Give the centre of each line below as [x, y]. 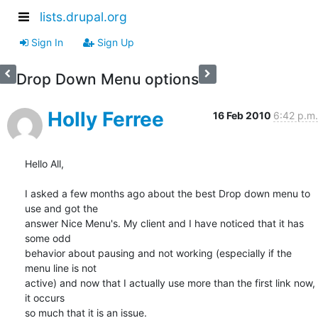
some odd [48, 238]
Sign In [46, 42]
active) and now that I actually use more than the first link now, [170, 283]
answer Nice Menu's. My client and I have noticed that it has [164, 223]
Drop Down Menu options [107, 79]
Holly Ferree [106, 119]
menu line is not [61, 268]
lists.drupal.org [83, 17]
